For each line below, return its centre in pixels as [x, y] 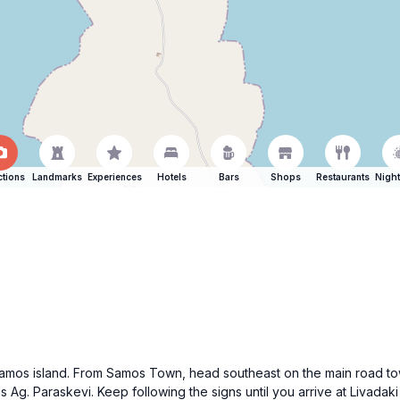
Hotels [171, 177]
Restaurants [343, 177]
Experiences [114, 177]
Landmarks [57, 177]
